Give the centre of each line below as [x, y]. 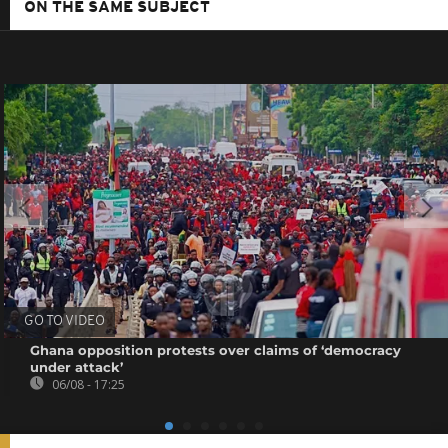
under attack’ [77, 366]
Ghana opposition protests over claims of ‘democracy [216, 349]
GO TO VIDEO [65, 321]
